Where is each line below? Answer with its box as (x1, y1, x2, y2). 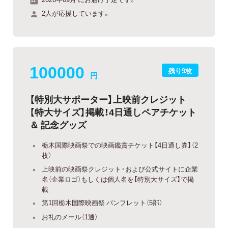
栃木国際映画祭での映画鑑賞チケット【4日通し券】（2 (42, 140, 198, 150)
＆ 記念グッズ (30, 118, 87, 132)
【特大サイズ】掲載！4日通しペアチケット (30, 105, 196, 119)
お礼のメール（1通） (42, 211, 98, 221)
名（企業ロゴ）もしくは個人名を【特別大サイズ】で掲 (42, 174, 194, 184)
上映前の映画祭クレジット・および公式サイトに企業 (42, 163, 198, 174)
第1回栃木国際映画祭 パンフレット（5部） (42, 197, 162, 208)
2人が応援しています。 (42, 8, 110, 18)
